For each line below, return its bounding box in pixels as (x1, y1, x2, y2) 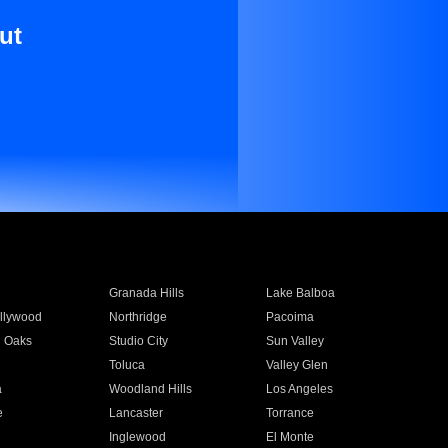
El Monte (266, 430, 315, 444)
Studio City (108, 334, 168, 348)
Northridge (108, 310, 167, 324)
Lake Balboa (266, 286, 336, 300)
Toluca (108, 358, 145, 372)
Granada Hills (108, 286, 184, 300)
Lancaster (108, 406, 163, 420)
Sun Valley (266, 334, 325, 348)
